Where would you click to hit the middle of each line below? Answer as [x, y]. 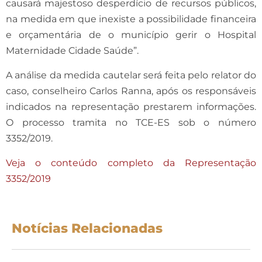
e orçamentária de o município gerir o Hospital [131, 35]
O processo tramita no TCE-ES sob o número [131, 122]
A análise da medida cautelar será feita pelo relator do [131, 75]
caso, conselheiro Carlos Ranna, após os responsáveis [131, 91]
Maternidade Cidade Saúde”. [72, 50]
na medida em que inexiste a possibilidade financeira [131, 19]
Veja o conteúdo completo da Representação [131, 163]
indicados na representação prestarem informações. [131, 106]
